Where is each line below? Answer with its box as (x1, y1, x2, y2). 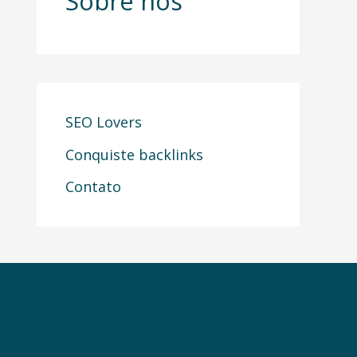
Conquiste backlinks (65, 144, 203, 164)
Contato (65, 177, 121, 197)
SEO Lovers (65, 112, 142, 132)
